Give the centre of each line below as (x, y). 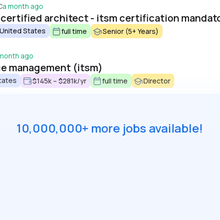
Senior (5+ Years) (131, 31)
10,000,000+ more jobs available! (110, 128)
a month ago (23, 6)
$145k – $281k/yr (59, 81)
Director (157, 81)
